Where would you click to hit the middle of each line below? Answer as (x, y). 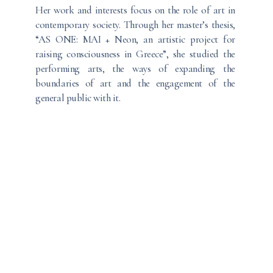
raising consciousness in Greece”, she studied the (135, 54)
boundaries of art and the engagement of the (135, 83)
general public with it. (78, 97)
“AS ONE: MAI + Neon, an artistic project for (135, 39)
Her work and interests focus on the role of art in (135, 10)
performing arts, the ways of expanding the (135, 68)
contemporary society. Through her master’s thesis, (135, 24)
